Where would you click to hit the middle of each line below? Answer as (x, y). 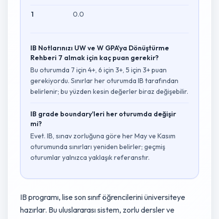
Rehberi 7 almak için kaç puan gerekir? (95, 58)
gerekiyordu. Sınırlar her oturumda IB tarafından (104, 81)
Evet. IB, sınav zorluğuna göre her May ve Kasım (103, 136)
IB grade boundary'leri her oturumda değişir (103, 114)
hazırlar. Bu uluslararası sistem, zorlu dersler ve (97, 210)
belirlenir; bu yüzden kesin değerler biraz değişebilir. (109, 91)
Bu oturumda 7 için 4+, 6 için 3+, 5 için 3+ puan (99, 70)
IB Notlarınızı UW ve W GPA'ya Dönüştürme (100, 48)
